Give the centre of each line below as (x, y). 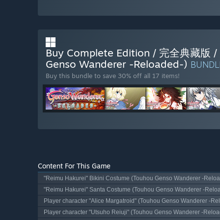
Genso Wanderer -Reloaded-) (118, 64)
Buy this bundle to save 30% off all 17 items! (113, 76)
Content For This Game (74, 166)
